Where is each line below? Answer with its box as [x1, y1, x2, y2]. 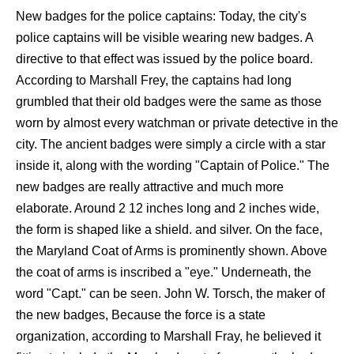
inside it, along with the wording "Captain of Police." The [16, 159, 330, 172]
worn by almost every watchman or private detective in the [16, 116, 338, 130]
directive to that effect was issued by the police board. [16, 52, 313, 66]
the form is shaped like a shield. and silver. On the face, [16, 223, 322, 236]
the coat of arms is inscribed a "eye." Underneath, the [16, 265, 311, 279]
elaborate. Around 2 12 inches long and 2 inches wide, [16, 201, 319, 215]
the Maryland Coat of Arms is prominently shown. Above [16, 244, 327, 258]
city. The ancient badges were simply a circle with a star [16, 137, 326, 151]
